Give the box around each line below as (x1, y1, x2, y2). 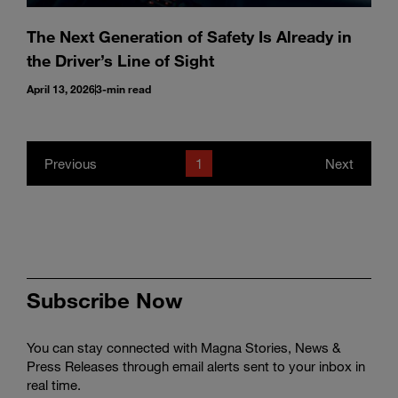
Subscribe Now (27, 287, 183, 313)
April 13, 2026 (27, 82, 95, 96)
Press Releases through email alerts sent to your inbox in (27, 358, 365, 374)
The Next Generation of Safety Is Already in (27, 27, 352, 46)
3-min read (96, 82, 151, 96)
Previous (44, 155, 97, 171)
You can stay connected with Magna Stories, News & (27, 339, 340, 355)
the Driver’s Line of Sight (27, 51, 219, 70)
